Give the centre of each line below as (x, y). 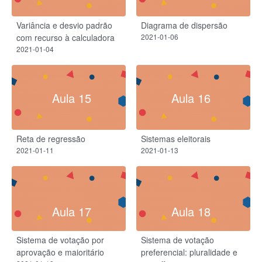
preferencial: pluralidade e (189, 252)
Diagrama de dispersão (184, 25)
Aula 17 (71, 212)
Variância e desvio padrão (64, 25)
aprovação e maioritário (60, 252)
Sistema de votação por (60, 239)
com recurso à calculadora (65, 37)
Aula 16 (191, 98)
